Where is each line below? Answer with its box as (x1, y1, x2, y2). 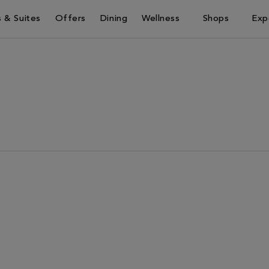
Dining (100, 14, 128, 23)
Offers (55, 14, 86, 23)
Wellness (142, 14, 180, 23)
